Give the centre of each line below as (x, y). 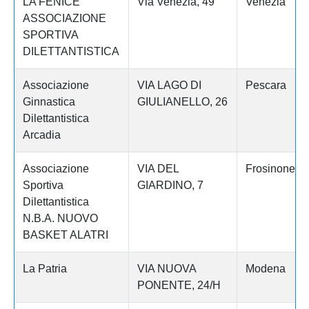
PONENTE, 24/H (179, 286)
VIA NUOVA (166, 269)
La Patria (44, 269)
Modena (265, 269)
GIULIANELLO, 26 (182, 102)
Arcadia (41, 135)
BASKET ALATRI (65, 235)
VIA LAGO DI (169, 86)
